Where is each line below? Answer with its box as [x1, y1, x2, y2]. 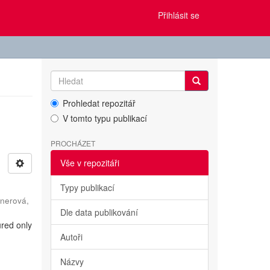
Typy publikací [60, 181, 115, 193]
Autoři [60, 231, 83, 243]
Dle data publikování [60, 206, 138, 218]
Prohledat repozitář [62, 97, 136, 109]
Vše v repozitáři [60, 157, 119, 169]
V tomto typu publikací [62, 112, 147, 124]
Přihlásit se [158, 9, 199, 21]
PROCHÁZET [50, 138, 95, 148]
